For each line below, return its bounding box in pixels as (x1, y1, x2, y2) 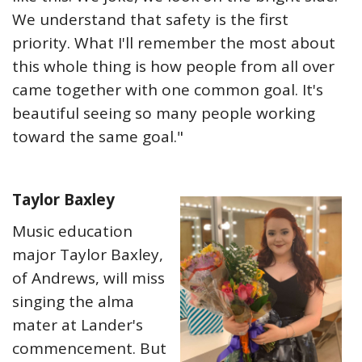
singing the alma (12, 291, 134, 312)
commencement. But (12, 338, 166, 359)
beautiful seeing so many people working (12, 103, 315, 124)
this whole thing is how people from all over (12, 56, 335, 77)
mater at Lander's (12, 314, 143, 335)
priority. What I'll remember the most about (12, 32, 335, 53)
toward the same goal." (12, 126, 183, 147)
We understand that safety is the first (12, 9, 288, 30)
